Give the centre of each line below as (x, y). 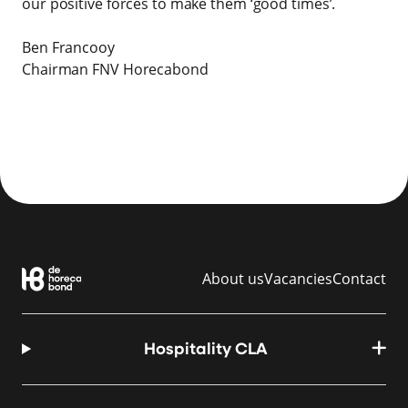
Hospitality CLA (205, 350)
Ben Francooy (68, 47)
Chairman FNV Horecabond (115, 69)
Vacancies (298, 279)
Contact (359, 279)
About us (233, 279)
